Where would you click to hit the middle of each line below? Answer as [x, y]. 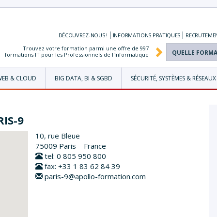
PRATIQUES [166, 35]
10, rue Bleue [57, 135]
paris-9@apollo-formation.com [95, 176]
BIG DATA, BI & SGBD [84, 78]
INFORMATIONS [132, 35]
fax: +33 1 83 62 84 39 [81, 166]
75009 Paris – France [70, 146]
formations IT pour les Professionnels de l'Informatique [77, 54]
